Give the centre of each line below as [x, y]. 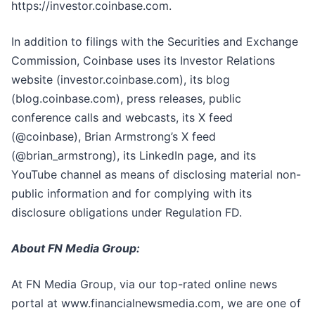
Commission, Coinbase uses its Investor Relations [143, 61]
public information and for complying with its [131, 194]
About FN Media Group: [76, 249]
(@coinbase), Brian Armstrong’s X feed [114, 137]
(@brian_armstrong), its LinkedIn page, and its [134, 156]
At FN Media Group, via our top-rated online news [144, 284]
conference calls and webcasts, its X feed [122, 118]
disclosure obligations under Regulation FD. [127, 213]
